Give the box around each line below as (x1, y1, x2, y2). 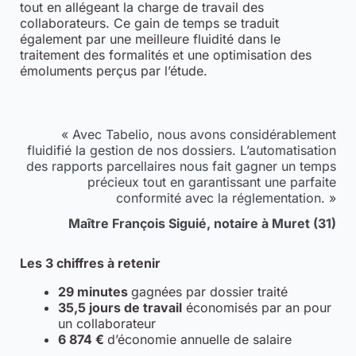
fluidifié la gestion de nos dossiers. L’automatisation (27, 141, 337, 158)
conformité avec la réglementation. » (116, 189, 337, 206)
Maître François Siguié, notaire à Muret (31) (68, 215, 337, 231)
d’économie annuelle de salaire (106, 331, 292, 347)
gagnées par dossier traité (130, 283, 288, 300)
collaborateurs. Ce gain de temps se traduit (19, 14, 279, 31)
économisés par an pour (181, 299, 331, 315)
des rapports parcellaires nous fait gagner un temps (26, 157, 337, 174)
